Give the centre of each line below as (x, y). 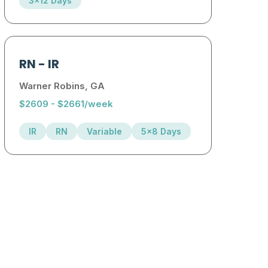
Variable (105, 132)
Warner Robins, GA (62, 86)
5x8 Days (162, 132)
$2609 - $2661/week (66, 104)
